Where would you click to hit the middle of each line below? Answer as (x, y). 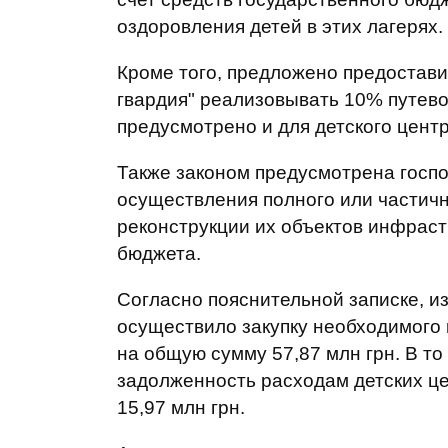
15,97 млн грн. (181, 407)
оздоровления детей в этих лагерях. (280, 26)
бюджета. (159, 253)
